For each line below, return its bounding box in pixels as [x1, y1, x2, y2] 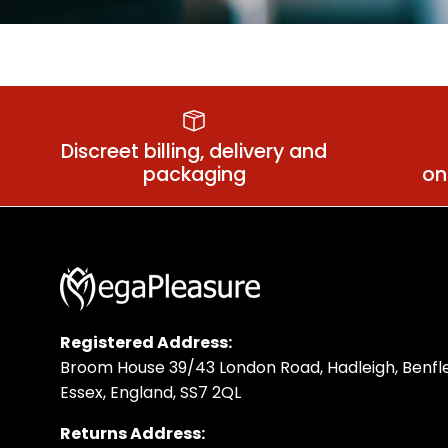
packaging [142, 160, 246, 188]
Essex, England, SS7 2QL [60, 381, 241, 405]
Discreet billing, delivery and [61, 137, 328, 165]
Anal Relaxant [102, 37, 287, 75]
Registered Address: [60, 331, 232, 355]
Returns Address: [60, 422, 205, 446]
